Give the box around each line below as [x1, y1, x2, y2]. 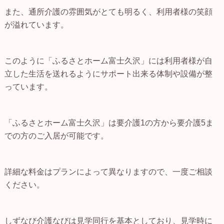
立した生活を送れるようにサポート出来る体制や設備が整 [4, 69, 212, 78]
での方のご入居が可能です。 [4, 131, 108, 140]
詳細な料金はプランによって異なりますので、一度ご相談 [4, 167, 212, 176]
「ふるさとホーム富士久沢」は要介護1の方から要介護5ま [4, 118, 213, 127]
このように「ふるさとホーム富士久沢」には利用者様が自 [4, 56, 212, 65]
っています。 [4, 82, 52, 91]
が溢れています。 [4, 20, 68, 29]
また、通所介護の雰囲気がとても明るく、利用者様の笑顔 [4, 7, 212, 16]
